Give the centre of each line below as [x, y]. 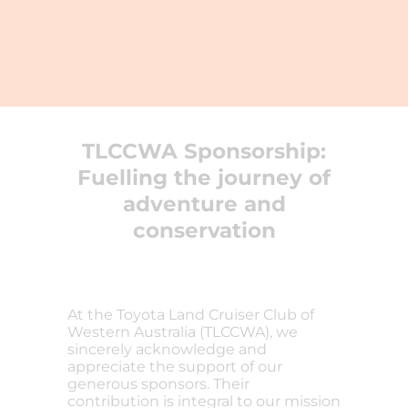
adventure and [204, 204]
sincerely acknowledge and [167, 350]
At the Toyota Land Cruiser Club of [191, 315]
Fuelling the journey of [204, 178]
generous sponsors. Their [158, 384]
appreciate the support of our [175, 367]
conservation [204, 230]
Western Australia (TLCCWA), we [183, 332]
